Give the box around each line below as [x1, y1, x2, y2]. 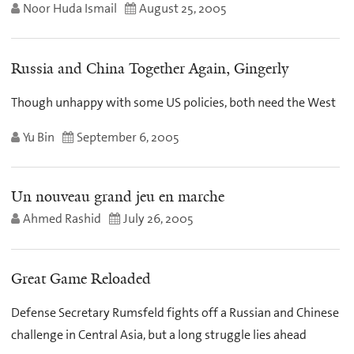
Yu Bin [23, 128, 55, 145]
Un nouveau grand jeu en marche [11, 187, 224, 207]
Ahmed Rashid [23, 210, 101, 228]
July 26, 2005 [123, 210, 194, 228]
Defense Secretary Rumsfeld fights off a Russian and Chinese [11, 304, 339, 322]
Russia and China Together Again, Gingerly [11, 58, 288, 78]
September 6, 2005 [77, 128, 179, 145]
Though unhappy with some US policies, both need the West [11, 94, 336, 111]
